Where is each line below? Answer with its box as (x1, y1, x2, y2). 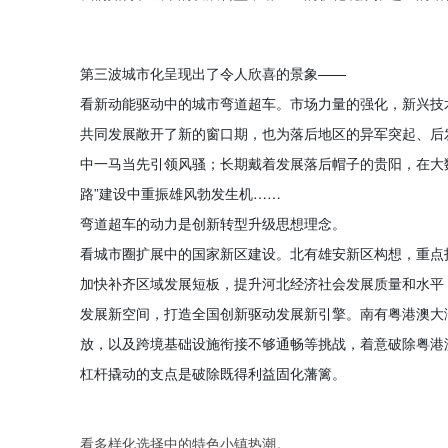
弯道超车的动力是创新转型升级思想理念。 (80, 213, 346, 233)
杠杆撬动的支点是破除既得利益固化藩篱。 (80, 363, 346, 383)
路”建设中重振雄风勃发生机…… (80, 183, 281, 203)
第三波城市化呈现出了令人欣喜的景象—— (80, 63, 346, 83)
